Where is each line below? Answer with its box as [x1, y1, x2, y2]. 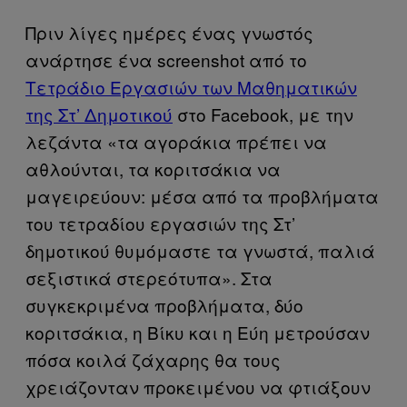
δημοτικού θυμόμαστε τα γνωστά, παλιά [25, 237, 375, 263]
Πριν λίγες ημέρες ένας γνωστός [25, 19, 313, 45]
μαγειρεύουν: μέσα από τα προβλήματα [25, 183, 379, 208]
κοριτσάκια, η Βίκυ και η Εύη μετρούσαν [25, 319, 370, 344]
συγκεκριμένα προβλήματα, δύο [25, 292, 303, 317]
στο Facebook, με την [173, 101, 353, 126]
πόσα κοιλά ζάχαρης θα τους [25, 346, 281, 372]
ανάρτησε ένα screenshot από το [25, 46, 307, 72]
